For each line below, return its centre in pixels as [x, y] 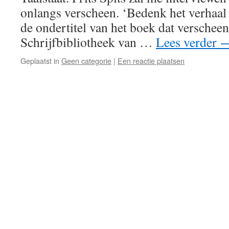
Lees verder [188, 42]
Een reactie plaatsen [151, 61]
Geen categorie [86, 61]
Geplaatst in [40, 61]
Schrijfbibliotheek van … [88, 42]
